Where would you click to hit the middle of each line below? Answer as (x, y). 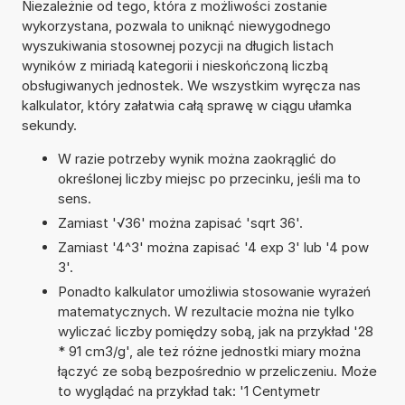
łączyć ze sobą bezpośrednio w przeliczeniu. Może (217, 371)
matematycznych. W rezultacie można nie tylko (206, 311)
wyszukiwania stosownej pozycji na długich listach (177, 45)
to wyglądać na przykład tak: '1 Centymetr (188, 391)
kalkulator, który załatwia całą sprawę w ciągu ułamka (186, 105)
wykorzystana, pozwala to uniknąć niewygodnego (176, 25)
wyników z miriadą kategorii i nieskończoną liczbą (174, 65)
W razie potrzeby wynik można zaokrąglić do (197, 158)
